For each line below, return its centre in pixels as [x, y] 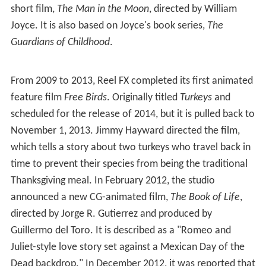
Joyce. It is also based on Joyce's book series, [109, 26]
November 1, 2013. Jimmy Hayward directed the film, [125, 131]
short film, [34, 9]
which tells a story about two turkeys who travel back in [130, 147]
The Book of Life [205, 197]
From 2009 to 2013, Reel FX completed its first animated [132, 81]
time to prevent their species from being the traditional [129, 164]
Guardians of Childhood [60, 42]
